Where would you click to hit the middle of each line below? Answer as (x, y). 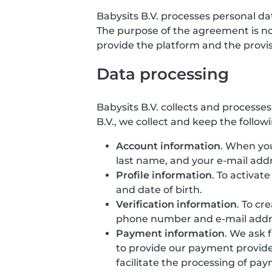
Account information (168, 146)
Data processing (163, 74)
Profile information (164, 175)
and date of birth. (159, 190)
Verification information (176, 204)
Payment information (170, 233)
